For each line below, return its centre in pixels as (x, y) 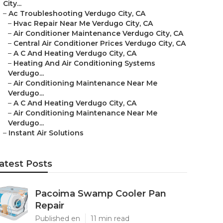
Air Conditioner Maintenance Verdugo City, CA (98, 33)
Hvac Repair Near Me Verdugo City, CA (83, 23)
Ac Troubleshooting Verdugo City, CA (77, 13)
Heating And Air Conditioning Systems (84, 63)
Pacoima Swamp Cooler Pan (101, 194)
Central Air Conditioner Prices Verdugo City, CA (100, 43)
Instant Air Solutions (46, 133)
